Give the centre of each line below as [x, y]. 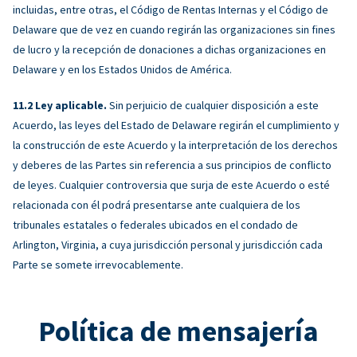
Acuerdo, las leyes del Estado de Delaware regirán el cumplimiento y [176, 125]
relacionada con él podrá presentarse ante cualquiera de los [157, 204]
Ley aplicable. [71, 105]
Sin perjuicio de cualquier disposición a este [213, 105]
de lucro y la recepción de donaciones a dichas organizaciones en [169, 49]
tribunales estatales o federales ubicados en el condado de [155, 224]
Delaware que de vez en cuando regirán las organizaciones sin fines [174, 29]
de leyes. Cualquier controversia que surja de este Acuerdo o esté [171, 184]
